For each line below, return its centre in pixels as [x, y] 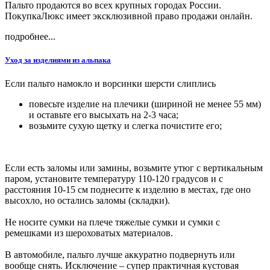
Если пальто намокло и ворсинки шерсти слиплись [110, 84]
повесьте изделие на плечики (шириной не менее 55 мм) [145, 104]
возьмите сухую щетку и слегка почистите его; [125, 126]
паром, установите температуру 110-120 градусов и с [114, 179]
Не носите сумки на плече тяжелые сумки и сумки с [112, 222]
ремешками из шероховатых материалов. [89, 233]
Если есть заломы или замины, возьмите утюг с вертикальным [134, 168]
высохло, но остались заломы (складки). [87, 201]
